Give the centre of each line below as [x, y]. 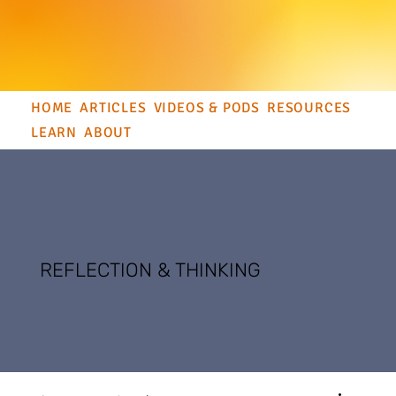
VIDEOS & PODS [207, 108]
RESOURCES [309, 108]
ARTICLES [113, 108]
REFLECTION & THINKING [151, 270]
